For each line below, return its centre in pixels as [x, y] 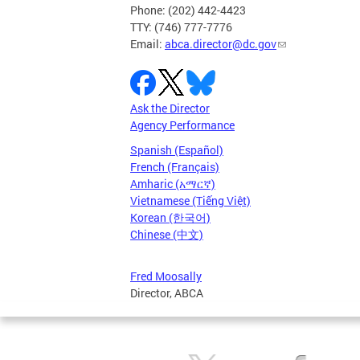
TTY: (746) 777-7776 [181, 27]
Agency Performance [182, 125]
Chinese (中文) [167, 235]
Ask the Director [170, 108]
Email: [147, 44]
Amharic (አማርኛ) [173, 184]
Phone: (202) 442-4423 [188, 10]
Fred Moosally [166, 276]
